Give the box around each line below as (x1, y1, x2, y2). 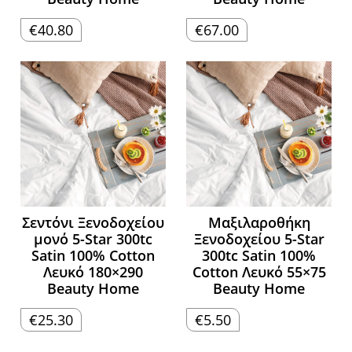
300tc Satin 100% (202, 246, 317, 266)
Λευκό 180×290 (42, 262, 143, 282)
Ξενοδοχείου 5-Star (193, 229, 324, 249)
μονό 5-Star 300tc (33, 229, 152, 249)
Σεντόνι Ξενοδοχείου (21, 213, 164, 233)
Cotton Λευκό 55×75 (192, 262, 326, 282)
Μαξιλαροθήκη (207, 213, 310, 233)
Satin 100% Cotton (31, 246, 155, 266)
